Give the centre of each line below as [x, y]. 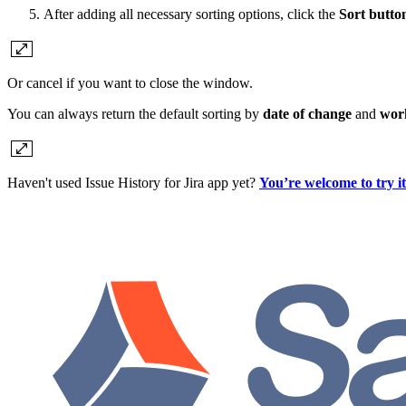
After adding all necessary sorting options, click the [191, 14]
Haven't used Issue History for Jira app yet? [133, 183]
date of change [307, 114]
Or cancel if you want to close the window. [130, 83]
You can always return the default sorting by [135, 114]
